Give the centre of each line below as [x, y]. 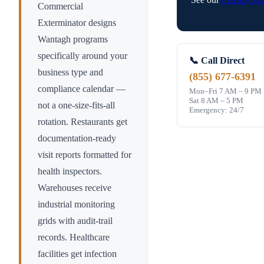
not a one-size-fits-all [76, 105]
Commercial [60, 6]
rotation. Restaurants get [82, 122]
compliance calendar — [82, 89]
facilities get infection [77, 254]
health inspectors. [70, 171]
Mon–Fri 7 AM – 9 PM [225, 91]
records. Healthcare [74, 237]
